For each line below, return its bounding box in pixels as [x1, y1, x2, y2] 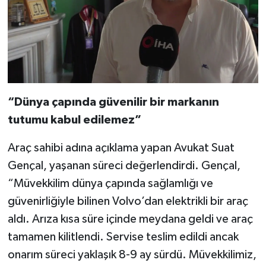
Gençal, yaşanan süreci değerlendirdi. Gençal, [7, 159, 240, 172]
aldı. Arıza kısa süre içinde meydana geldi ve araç [7, 213, 253, 225]
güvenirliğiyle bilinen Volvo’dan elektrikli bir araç [7, 195, 248, 207]
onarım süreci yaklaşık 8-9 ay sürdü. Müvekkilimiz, [7, 248, 256, 261]
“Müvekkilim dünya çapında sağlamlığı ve [7, 177, 213, 189]
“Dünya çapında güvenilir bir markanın [7, 96, 219, 108]
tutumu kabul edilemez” [7, 113, 141, 126]
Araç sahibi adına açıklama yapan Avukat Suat [7, 141, 235, 154]
